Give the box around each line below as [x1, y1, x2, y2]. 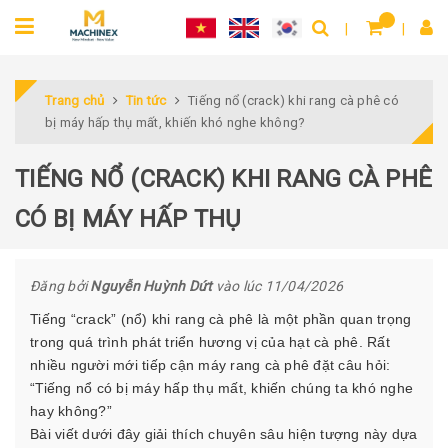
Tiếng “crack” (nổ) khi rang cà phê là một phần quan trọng [30, 311, 412, 327]
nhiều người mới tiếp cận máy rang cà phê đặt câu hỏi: [30, 357, 391, 373]
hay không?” [30, 403, 116, 419]
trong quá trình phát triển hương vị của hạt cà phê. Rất [30, 334, 390, 350]
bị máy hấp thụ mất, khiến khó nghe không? [45, 115, 306, 130]
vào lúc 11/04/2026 [212, 278, 343, 294]
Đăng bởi [30, 278, 91, 294]
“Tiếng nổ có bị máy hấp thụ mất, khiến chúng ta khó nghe [30, 380, 413, 396]
